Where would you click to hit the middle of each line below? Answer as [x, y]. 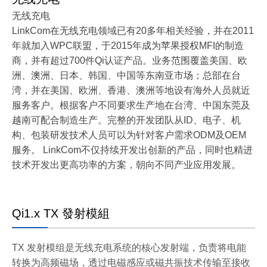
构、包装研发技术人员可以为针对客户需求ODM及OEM [129, 135]
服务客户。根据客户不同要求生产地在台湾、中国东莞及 [131, 105]
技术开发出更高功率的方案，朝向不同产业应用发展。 [126, 165]
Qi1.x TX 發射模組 [61, 213]
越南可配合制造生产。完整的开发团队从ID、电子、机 [126, 120]
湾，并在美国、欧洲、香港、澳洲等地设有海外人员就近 [131, 90]
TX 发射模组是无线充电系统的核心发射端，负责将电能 [129, 248]
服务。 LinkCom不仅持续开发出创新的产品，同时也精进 [132, 150]
